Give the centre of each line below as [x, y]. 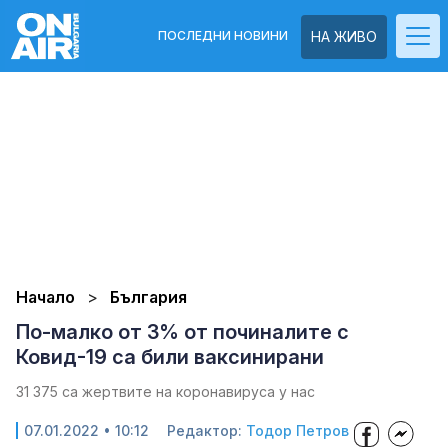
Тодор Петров [297, 430]
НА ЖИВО [344, 36]
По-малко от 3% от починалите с [182, 332]
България [148, 297]
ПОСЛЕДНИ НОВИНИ [223, 35]
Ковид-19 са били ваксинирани [170, 357]
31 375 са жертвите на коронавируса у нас [165, 391]
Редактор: [206, 430]
